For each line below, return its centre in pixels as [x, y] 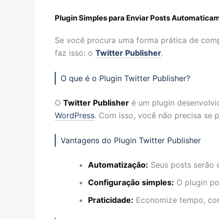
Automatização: [118, 165]
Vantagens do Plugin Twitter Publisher [131, 141]
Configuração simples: [131, 183]
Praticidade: [111, 200]
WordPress [75, 115]
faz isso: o [75, 53]
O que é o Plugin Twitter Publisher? [125, 78]
